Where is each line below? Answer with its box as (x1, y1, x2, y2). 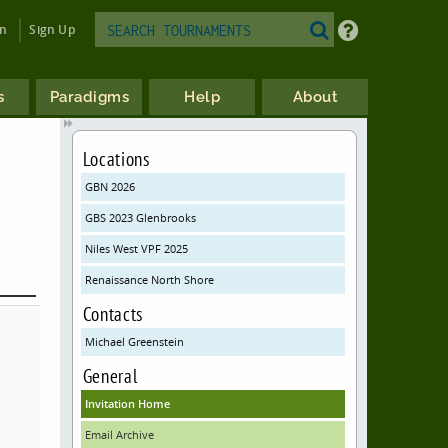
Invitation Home (84, 396, 170, 411)
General (82, 363, 138, 388)
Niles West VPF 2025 (84, 241, 188, 256)
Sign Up (29, 20, 75, 38)
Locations (82, 146, 150, 171)
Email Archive (84, 427, 154, 442)
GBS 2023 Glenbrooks (84, 210, 196, 225)
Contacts (82, 301, 143, 326)
